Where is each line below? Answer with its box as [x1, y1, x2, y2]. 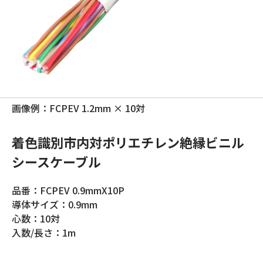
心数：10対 [12, 211, 60, 225]
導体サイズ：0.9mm [12, 197, 97, 211]
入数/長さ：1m [12, 225, 76, 240]
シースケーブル [12, 152, 101, 171]
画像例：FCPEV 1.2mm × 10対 [12, 101, 145, 115]
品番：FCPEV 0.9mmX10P [12, 183, 124, 197]
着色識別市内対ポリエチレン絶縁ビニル [12, 133, 244, 151]
